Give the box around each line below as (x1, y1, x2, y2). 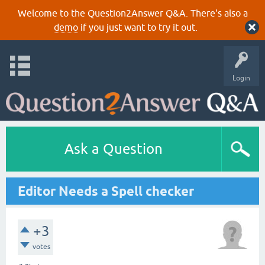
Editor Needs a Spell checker (18, 183, 194, 199)
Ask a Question (64, 141, 163, 157)
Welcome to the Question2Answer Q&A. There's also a (17, 8, 248, 18)
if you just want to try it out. (77, 22, 198, 33)
